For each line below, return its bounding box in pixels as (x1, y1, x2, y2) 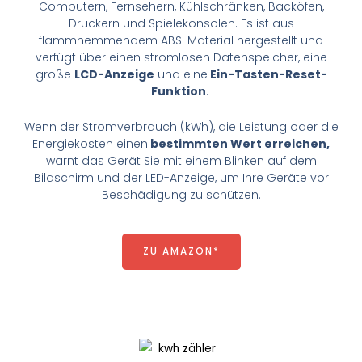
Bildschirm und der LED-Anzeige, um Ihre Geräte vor (33, 169, 329, 186)
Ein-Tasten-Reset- (207, 66, 327, 83)
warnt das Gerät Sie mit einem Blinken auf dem (45, 152, 317, 169)
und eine (154, 66, 208, 83)
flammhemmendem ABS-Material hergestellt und (39, 32, 323, 49)
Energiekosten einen (32, 135, 148, 152)
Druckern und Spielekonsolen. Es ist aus (68, 15, 294, 32)
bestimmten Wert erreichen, (148, 135, 330, 152)
